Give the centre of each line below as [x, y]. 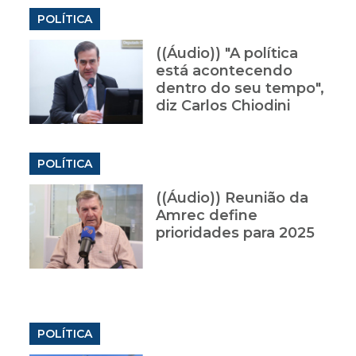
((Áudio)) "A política [226, 54]
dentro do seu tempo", [240, 89]
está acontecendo [224, 71]
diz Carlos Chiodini [222, 106]
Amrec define [206, 216]
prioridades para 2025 [235, 233]
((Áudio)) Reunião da [232, 198]
